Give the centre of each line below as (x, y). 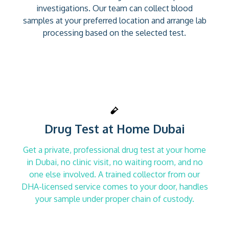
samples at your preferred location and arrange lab (114, 20)
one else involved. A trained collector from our (114, 174)
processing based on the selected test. (114, 32)
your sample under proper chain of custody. (114, 199)
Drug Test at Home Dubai (114, 128)
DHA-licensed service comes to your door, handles (114, 186)
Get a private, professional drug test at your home (114, 150)
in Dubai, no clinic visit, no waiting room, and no (114, 162)
